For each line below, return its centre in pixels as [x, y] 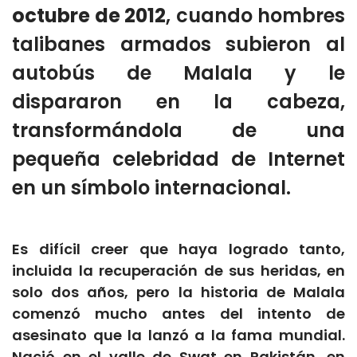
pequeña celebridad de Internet [178, 159]
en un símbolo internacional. [151, 188]
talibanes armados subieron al [178, 45]
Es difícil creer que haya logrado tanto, [178, 249]
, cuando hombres [255, 16]
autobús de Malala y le [178, 73]
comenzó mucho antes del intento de [178, 314]
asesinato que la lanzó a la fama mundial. [178, 335]
